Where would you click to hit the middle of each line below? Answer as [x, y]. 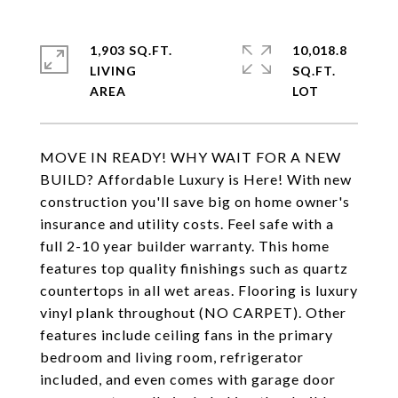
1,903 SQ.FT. [131, 50]
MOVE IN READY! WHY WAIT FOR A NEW [191, 157]
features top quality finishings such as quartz [194, 268]
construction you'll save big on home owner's [195, 201]
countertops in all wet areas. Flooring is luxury [199, 290]
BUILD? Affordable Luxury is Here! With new [196, 179]
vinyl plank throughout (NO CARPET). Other [193, 312]
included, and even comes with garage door [188, 379]
